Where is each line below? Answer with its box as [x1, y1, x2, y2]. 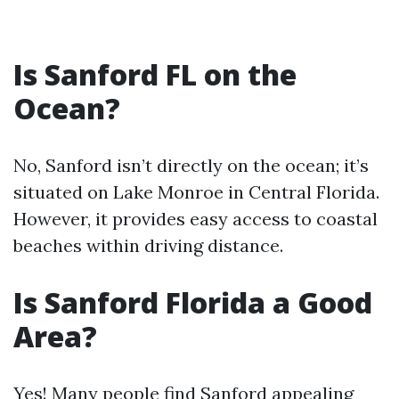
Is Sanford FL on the [13, 55, 297, 94]
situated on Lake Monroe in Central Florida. [13, 181, 379, 203]
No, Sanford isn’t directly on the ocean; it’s [13, 154, 369, 176]
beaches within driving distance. [13, 234, 283, 256]
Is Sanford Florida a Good [13, 283, 372, 322]
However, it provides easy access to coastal [13, 208, 378, 230]
